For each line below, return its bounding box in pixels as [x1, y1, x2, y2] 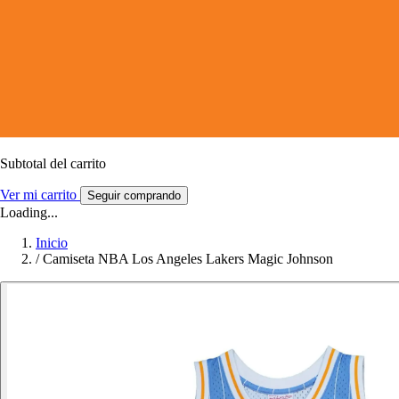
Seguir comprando [87, 188, 181, 202]
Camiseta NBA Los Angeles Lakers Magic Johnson [43, 250, 333, 266]
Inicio [36, 234, 68, 250]
